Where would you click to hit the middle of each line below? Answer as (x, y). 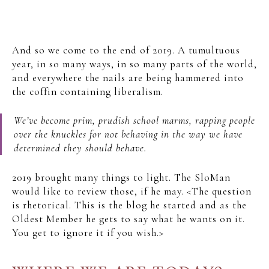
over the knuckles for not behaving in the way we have (128, 134)
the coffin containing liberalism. (88, 91)
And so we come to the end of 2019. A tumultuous (126, 50)
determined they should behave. (80, 148)
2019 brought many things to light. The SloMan (121, 177)
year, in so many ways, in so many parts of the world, (134, 64)
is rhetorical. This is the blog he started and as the (129, 205)
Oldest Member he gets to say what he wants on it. (128, 219)
